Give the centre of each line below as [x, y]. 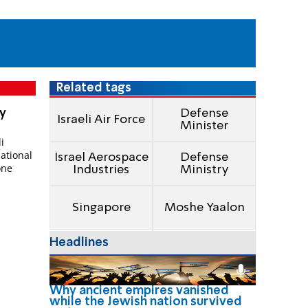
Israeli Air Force [101, 120]
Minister [204, 126]
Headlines [79, 242]
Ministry [204, 170]
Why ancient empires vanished [139, 290]
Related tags [94, 88]
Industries [101, 170]
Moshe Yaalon [204, 208]
